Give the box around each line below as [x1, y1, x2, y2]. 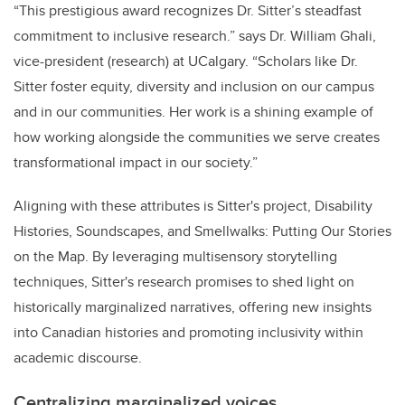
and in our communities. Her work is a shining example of [14, 100, 373, 122]
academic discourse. [14, 346, 142, 368]
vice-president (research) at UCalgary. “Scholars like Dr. [14, 50, 358, 71]
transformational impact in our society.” [14, 151, 258, 173]
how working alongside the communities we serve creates [14, 126, 380, 147]
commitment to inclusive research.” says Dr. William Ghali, [14, 24, 376, 46]
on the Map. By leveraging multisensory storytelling [14, 245, 337, 267]
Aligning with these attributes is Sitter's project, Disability [14, 194, 372, 216]
